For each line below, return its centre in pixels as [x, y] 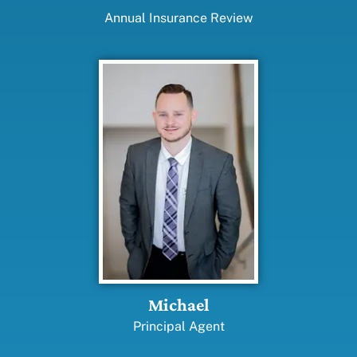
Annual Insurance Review [178, 18]
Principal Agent [178, 327]
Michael [178, 305]
